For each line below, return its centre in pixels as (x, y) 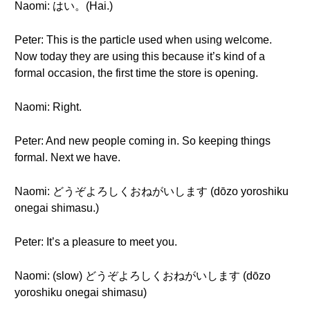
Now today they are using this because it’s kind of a (140, 56)
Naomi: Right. (48, 107)
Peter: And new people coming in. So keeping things (143, 141)
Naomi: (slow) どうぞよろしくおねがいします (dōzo (143, 276)
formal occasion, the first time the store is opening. (136, 73)
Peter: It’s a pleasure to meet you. (96, 242)
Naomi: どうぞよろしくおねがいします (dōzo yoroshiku (152, 191)
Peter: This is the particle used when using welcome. (143, 40)
